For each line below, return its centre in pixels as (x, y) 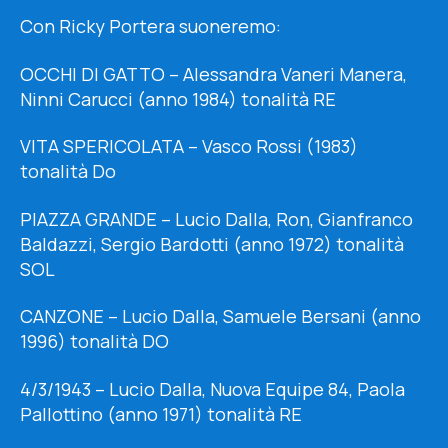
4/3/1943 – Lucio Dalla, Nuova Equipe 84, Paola (212, 388)
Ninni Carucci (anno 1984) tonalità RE (178, 98)
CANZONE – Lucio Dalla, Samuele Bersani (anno (220, 316)
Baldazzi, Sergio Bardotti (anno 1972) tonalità (212, 243)
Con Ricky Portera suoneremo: (150, 26)
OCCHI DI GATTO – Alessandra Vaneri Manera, (213, 73)
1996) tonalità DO (94, 341)
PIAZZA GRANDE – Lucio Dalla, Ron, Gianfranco (216, 218)
